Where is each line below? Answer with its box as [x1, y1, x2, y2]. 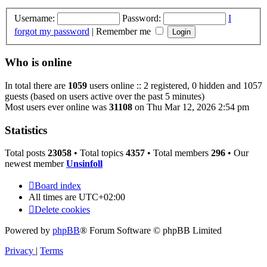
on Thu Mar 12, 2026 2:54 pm [132, 101, 249, 112]
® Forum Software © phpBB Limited [80, 225, 222, 236]
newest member [5, 159, 66, 169]
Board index [35, 181, 81, 191]
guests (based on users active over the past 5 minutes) [5, 91, 204, 101]
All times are [29, 192, 79, 203]
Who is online [5, 56, 72, 69]
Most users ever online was [5, 101, 109, 112]
